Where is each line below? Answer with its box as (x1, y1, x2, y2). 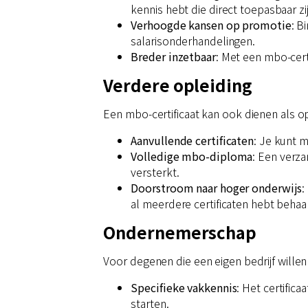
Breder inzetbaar (131, 47, 216, 65)
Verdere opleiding (103, 72, 252, 97)
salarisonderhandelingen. (131, 32, 256, 49)
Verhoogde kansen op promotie (131, 16, 291, 33)
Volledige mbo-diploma (131, 147, 253, 164)
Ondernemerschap (103, 219, 256, 244)
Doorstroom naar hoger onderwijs (131, 179, 302, 196)
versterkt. (131, 163, 179, 180)
